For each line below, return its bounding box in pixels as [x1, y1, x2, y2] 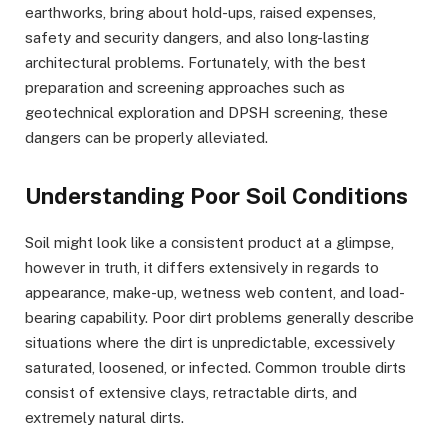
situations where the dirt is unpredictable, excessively [25, 334, 395, 352]
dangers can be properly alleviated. [25, 129, 268, 147]
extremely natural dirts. [25, 409, 184, 427]
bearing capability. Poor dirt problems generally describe [25, 309, 414, 327]
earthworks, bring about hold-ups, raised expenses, [25, 4, 376, 22]
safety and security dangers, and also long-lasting [25, 29, 369, 47]
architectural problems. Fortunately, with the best [25, 54, 366, 72]
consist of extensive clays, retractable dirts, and [25, 384, 357, 402]
